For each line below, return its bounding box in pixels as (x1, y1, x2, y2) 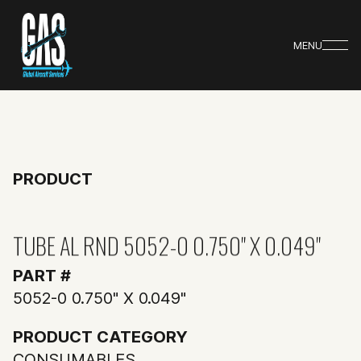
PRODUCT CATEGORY (13, 327, 188, 346)
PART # (13, 266, 71, 285)
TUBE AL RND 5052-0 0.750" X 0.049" (13, 228, 321, 263)
